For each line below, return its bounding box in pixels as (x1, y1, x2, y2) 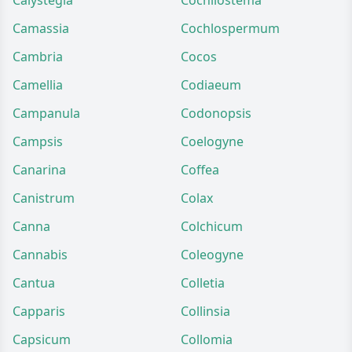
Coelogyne (181, 133, 244, 150)
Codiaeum (181, 76, 241, 93)
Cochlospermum (181, 20, 280, 37)
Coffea (181, 161, 219, 178)
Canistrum (13, 189, 75, 207)
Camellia (13, 76, 63, 93)
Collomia (181, 331, 233, 348)
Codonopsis (181, 104, 251, 122)
